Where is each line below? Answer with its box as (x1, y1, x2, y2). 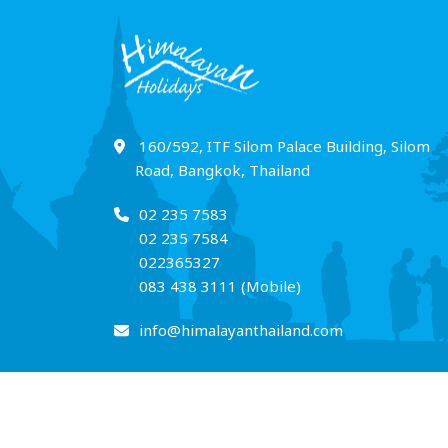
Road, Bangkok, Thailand (135, 159, 311, 183)
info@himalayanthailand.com (139, 319, 343, 343)
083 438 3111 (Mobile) (139, 275, 301, 299)
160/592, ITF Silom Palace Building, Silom (135, 135, 431, 159)
